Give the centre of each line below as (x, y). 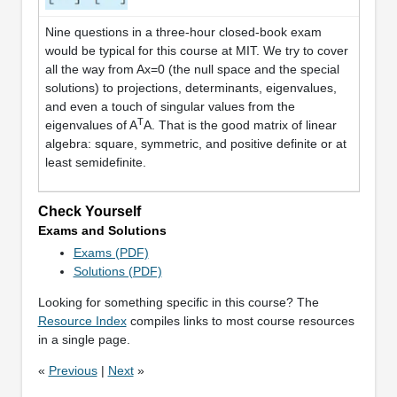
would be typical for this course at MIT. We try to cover (196, 50)
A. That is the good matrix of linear (240, 125)
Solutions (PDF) (117, 271)
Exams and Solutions (102, 230)
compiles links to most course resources (240, 320)
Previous (73, 370)
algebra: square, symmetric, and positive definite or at (195, 143)
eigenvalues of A (91, 125)
